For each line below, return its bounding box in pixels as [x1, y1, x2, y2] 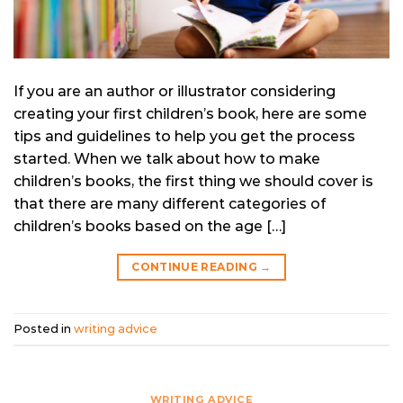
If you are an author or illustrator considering [13, 83, 336, 101]
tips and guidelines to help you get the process [13, 128, 355, 146]
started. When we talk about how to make [13, 150, 320, 168]
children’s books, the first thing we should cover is [13, 173, 373, 191]
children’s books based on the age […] [13, 218, 286, 236]
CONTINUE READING [131, 260, 261, 274]
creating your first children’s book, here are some [13, 105, 367, 123]
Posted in [13, 321, 74, 336]
